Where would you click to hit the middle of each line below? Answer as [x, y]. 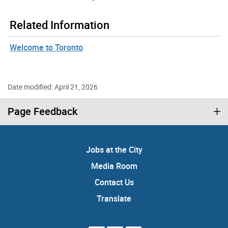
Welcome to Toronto [46, 48]
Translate [114, 199]
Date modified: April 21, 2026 [53, 87]
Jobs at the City [114, 150]
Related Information [60, 25]
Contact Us [114, 182]
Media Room [114, 166]
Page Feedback [42, 111]
